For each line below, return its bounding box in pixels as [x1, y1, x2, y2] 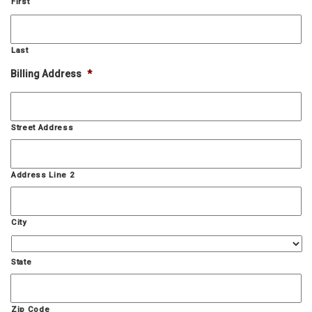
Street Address [11, 123, 74, 132]
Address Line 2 [11, 170, 75, 180]
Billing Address [10, 68, 81, 79]
